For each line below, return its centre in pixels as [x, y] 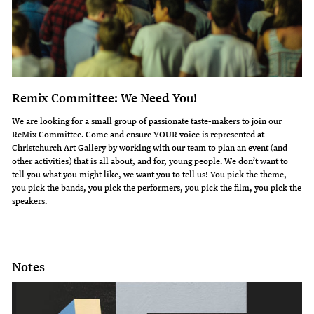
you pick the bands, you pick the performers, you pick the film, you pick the [157, 187]
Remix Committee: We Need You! [105, 97]
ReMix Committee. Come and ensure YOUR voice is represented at [138, 134]
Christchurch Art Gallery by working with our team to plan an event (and [150, 147]
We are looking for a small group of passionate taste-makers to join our [147, 120]
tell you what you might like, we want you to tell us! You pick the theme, [150, 173]
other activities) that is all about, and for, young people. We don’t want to [150, 160]
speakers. [30, 200]
